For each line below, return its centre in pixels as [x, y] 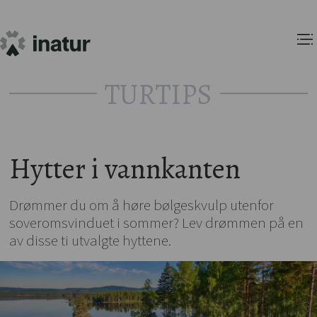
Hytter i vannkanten [125, 168]
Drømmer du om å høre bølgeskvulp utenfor [142, 205]
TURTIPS [158, 94]
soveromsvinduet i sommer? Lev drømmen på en [157, 223]
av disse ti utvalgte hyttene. [91, 240]
